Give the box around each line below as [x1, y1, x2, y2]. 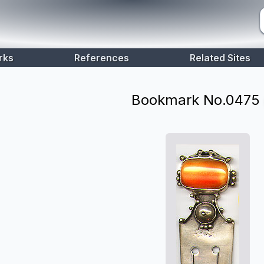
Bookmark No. [131, 91, 226, 108]
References [74, 52, 129, 64]
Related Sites [190, 52, 251, 64]
